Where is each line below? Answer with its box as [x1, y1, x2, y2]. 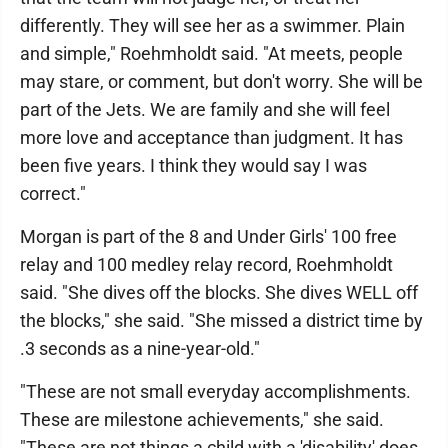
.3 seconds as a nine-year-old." [20, 337, 260, 359]
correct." [20, 182, 86, 204]
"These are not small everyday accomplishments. [20, 380, 411, 402]
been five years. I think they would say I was [20, 154, 367, 176]
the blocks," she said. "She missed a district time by [20, 309, 423, 331]
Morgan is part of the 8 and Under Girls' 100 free [20, 225, 397, 247]
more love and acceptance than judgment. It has [20, 126, 403, 148]
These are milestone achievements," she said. [20, 408, 384, 430]
